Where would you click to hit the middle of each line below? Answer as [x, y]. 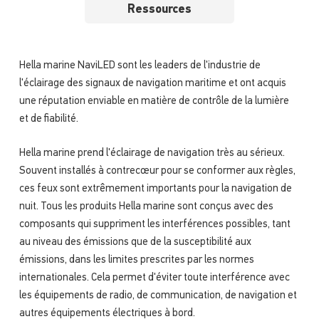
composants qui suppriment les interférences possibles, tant [155, 224]
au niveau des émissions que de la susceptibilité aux [135, 242]
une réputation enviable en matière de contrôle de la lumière [154, 102]
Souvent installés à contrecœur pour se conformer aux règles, [157, 171]
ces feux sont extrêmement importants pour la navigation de [155, 189]
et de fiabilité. [48, 120]
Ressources [159, 10]
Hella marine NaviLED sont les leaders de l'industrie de [140, 66]
